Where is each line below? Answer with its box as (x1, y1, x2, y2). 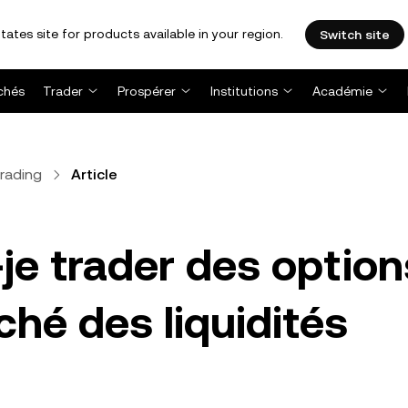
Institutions (210, 84, 278, 98)
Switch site (320, 27, 390, 42)
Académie (312, 84, 372, 98)
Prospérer (117, 84, 176, 98)
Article (71, 166, 117, 183)
